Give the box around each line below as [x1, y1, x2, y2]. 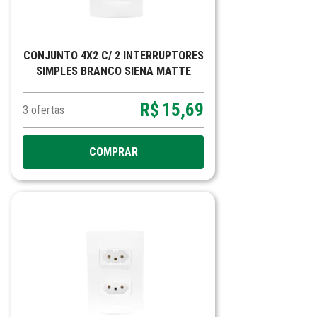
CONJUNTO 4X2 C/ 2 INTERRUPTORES [23, 49, 204, 62]
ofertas [31, 103, 64, 117]
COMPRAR [88, 145, 138, 158]
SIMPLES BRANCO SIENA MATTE [35, 64, 191, 78]
